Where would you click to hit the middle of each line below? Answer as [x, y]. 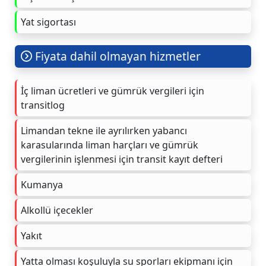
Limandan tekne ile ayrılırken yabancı [104, 130]
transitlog [43, 105]
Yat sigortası [48, 22]
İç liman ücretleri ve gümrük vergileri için [113, 91]
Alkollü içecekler [57, 210]
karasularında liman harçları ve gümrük [110, 145]
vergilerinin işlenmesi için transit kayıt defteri [122, 159]
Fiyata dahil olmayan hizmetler [117, 56]
